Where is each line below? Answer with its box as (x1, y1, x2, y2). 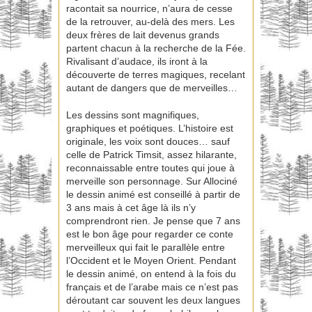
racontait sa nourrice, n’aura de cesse (66, 3, 233, 15)
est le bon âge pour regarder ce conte (66, 228, 233, 240)
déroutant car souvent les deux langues (66, 295, 240, 306)
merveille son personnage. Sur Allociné (66, 175, 237, 187)
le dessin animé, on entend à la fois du (66, 268, 236, 280)
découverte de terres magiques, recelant (66, 69, 245, 81)
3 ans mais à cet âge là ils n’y (66, 202, 196, 214)
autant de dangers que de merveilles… (66, 82, 237, 94)
